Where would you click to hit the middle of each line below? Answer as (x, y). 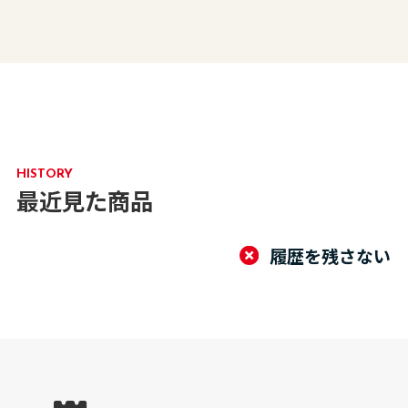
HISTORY (45, 175)
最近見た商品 (85, 201)
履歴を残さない (330, 255)
